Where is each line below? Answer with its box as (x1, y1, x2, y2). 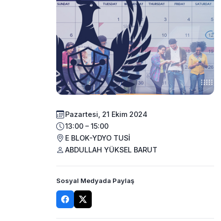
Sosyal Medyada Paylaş (56, 176, 134, 184)
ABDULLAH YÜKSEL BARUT (65, 146, 157, 154)
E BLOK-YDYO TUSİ (65, 134, 130, 143)
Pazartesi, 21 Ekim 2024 (65, 110, 147, 119)
